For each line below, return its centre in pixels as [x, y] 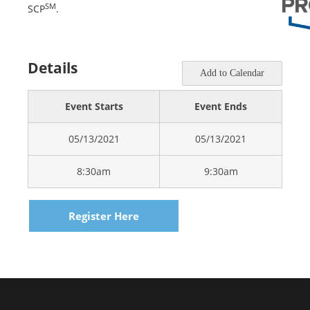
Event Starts [94, 107]
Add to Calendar [232, 73]
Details [53, 68]
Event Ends [221, 107]
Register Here [104, 216]
